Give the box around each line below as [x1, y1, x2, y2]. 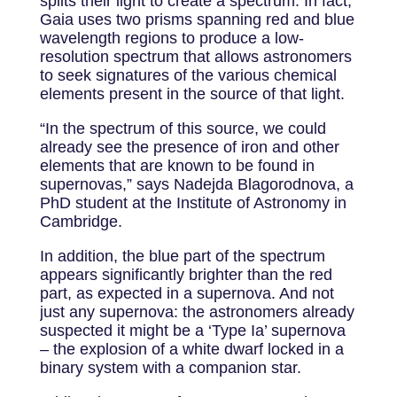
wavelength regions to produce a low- [39, 29, 304, 48]
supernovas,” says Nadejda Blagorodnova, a [39, 175, 354, 194]
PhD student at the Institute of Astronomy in [39, 194, 346, 213]
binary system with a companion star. [39, 359, 301, 378]
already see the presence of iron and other [39, 138, 339, 157]
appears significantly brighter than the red [39, 266, 332, 284]
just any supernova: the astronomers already [39, 303, 354, 322]
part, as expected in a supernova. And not [39, 284, 334, 303]
